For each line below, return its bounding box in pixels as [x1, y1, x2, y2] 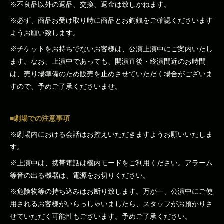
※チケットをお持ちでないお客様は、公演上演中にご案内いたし [10, 45, 213, 53]
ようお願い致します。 [10, 29, 80, 37]
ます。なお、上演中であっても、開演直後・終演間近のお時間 [10, 57, 206, 65]
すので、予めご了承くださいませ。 [10, 82, 122, 90]
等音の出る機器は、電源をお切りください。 [10, 171, 150, 179]
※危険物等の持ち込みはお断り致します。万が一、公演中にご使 [10, 187, 213, 195]
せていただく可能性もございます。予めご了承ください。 [10, 212, 192, 220]
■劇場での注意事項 [10, 114, 70, 122]
